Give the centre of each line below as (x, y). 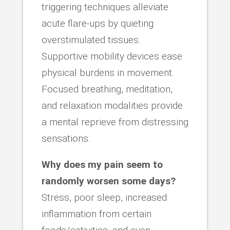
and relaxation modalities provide (112, 105)
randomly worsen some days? (108, 181)
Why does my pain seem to (102, 164)
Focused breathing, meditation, (107, 89)
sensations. (66, 138)
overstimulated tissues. (91, 40)
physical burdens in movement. (108, 72)
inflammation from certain (96, 214)
